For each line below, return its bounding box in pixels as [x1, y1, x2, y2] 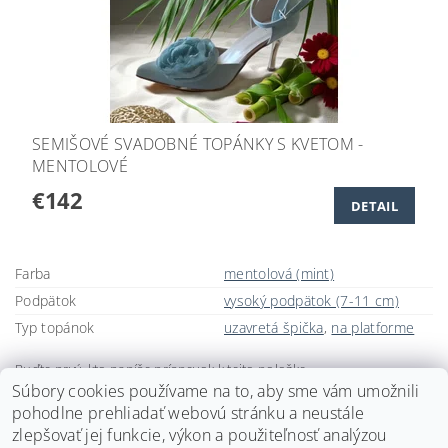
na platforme [331, 317, 415, 337]
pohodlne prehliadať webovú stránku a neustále [12, 402, 365, 424]
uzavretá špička [224, 317, 324, 337]
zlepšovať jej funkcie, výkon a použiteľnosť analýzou [12, 424, 387, 446]
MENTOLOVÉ [32, 154, 128, 177]
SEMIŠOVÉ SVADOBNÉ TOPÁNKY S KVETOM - [32, 132, 364, 155]
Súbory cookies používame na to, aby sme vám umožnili [12, 380, 420, 402]
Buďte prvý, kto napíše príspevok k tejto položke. [15, 359, 310, 378]
